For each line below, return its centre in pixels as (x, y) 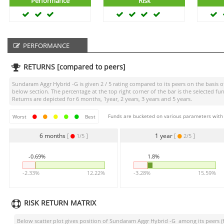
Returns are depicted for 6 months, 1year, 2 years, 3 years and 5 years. (102, 99)
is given (89, 84)
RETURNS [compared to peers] (74, 67)
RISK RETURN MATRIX (60, 203)
